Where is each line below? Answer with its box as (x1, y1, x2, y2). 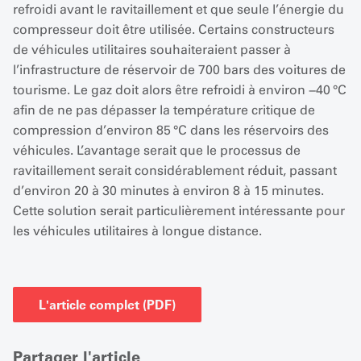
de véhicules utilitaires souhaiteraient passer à (13, 42, 291, 57)
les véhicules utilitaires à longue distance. (13, 223, 262, 239)
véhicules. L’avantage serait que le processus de (13, 143, 301, 158)
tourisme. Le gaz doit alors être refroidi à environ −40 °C (13, 82, 346, 98)
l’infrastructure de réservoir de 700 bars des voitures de (13, 62, 346, 77)
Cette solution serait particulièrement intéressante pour (13, 203, 345, 218)
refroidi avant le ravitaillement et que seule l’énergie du (13, 2, 344, 17)
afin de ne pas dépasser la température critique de (13, 102, 315, 118)
